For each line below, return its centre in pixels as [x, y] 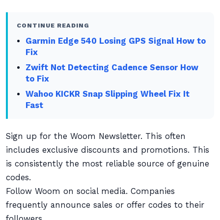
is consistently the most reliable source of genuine [108, 164]
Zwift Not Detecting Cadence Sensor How [112, 68]
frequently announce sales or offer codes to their [105, 205]
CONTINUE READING [53, 25]
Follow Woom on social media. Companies [90, 191]
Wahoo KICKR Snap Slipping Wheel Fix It [108, 94]
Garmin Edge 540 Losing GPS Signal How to [116, 41]
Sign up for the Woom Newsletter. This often [96, 136]
